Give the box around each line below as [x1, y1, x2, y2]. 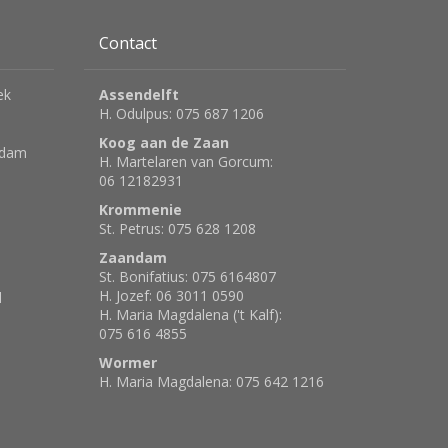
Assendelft [98, 85, 179, 105]
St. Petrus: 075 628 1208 [98, 219, 256, 239]
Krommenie [98, 200, 182, 220]
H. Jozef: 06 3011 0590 [98, 286, 244, 306]
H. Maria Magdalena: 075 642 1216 [98, 372, 324, 392]
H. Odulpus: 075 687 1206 [98, 104, 264, 124]
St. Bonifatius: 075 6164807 [98, 267, 276, 287]
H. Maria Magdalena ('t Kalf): [98, 305, 282, 325]
